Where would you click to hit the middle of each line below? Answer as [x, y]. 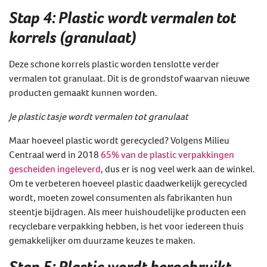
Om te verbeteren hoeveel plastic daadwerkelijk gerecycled [128, 183]
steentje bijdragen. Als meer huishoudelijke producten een [128, 211]
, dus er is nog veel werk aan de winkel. [178, 168]
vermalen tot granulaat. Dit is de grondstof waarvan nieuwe [129, 78]
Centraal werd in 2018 [55, 154]
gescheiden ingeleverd [55, 168]
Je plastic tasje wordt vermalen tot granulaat [99, 116]
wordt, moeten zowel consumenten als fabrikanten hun [121, 197]
